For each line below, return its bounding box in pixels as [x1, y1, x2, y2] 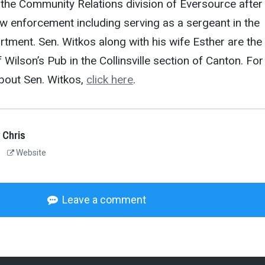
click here [86, 72, 133, 86]
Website [14, 147, 46, 157]
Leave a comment [62, 193, 146, 206]
